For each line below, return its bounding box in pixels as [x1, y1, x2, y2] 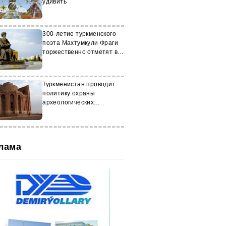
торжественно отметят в [42, 48, 118, 55]
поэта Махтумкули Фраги [42, 39, 118, 46]
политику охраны [42, 90, 95, 97]
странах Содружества [42, 58, 109, 65]
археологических [42, 99, 94, 106]
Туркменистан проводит [42, 81, 116, 88]
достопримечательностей [42, 108, 122, 115]
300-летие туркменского [42, 30, 116, 37]
